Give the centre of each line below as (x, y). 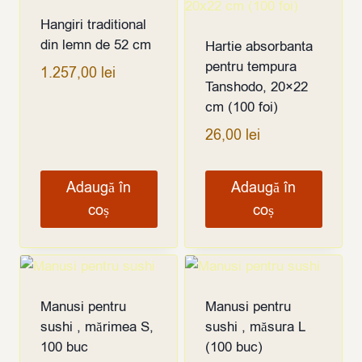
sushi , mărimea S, (97, 326)
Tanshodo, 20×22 (256, 87)
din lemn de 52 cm (95, 45)
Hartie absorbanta (259, 47)
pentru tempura (250, 67)
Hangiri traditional (93, 25)
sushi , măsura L (255, 326)
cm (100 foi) (241, 107)
